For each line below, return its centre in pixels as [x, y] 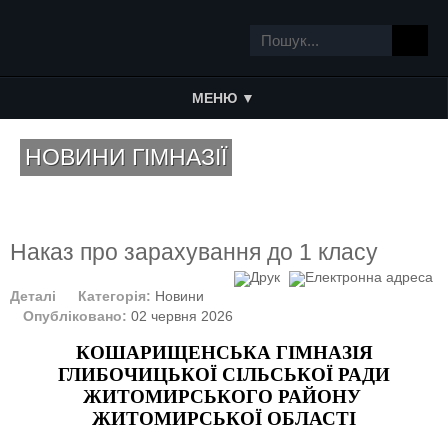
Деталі [33, 296]
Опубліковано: [77, 316]
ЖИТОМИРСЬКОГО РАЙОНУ [221, 396]
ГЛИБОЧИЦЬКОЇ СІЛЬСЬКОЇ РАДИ [224, 374]
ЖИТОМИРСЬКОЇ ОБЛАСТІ [224, 418]
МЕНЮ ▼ [223, 97]
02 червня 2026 [182, 316]
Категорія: [116, 296]
